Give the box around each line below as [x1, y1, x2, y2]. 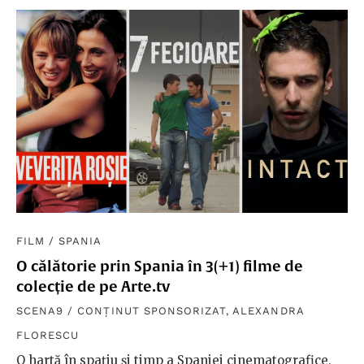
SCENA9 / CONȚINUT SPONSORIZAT [16, 304, 227, 317]
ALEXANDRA [232, 304, 304, 317]
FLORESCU [16, 328, 80, 341]
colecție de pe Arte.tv [16, 277, 170, 295]
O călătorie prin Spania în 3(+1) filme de [16, 257, 303, 275]
